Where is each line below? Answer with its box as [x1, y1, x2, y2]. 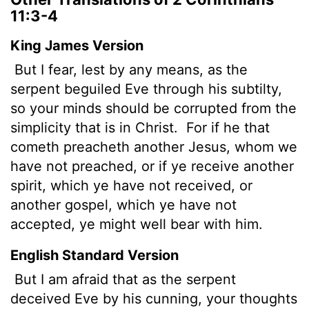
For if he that [182, 119, 270, 136]
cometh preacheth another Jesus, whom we [10, 138, 297, 155]
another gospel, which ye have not [10, 196, 237, 213]
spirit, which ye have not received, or [10, 177, 252, 194]
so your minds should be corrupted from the [10, 99, 297, 117]
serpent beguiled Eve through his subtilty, [10, 80, 282, 97]
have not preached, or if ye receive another [10, 157, 294, 175]
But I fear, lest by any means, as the [10, 61, 248, 78]
